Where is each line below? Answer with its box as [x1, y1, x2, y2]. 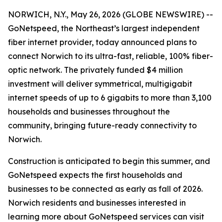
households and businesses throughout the [8, 107, 170, 116]
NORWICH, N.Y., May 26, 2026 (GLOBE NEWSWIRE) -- [8, 9, 213, 19]
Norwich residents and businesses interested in [8, 198, 186, 208]
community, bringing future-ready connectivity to [8, 120, 197, 130]
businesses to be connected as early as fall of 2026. [8, 184, 203, 194]
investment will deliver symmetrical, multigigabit [8, 79, 192, 89]
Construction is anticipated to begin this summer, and [8, 156, 210, 166]
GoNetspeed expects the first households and [8, 170, 182, 180]
